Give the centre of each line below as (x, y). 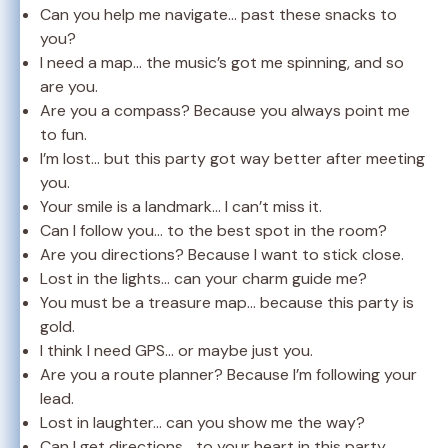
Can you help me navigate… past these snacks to (218, 14)
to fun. (63, 134)
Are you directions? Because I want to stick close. (222, 254)
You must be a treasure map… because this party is (227, 302)
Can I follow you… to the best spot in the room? (213, 230)
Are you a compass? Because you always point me (225, 110)
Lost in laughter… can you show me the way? (202, 422)
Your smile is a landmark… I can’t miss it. (181, 206)
